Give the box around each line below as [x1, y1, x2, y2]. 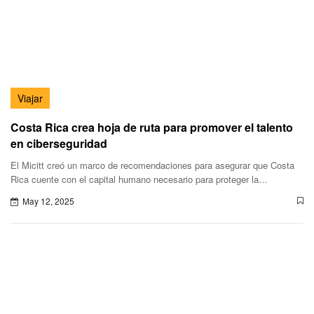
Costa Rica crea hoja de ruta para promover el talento [11, 118, 293, 135]
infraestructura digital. [11, 186, 98, 200]
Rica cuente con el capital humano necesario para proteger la [11, 172, 259, 186]
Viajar [18, 90, 43, 105]
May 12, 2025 [22, 194, 74, 207]
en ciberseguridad [11, 135, 107, 151]
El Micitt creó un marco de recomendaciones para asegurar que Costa [11, 158, 294, 172]
